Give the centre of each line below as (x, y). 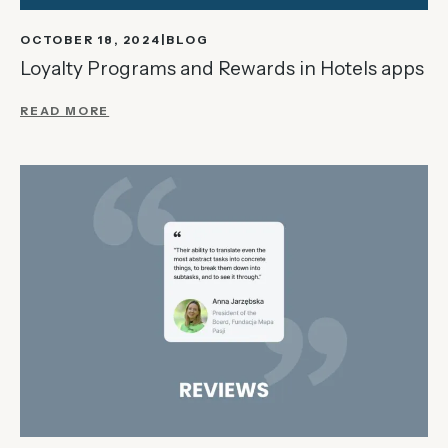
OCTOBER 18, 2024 (90, 40)
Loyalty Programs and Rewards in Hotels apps (222, 69)
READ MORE (65, 111)
